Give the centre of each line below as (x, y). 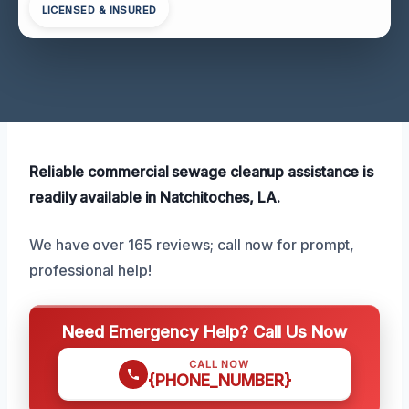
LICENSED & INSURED (99, 10)
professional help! (90, 270)
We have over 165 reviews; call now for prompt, (192, 244)
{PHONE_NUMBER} (219, 380)
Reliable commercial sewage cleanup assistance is (202, 171)
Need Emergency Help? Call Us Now (204, 331)
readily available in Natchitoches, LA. (155, 197)
